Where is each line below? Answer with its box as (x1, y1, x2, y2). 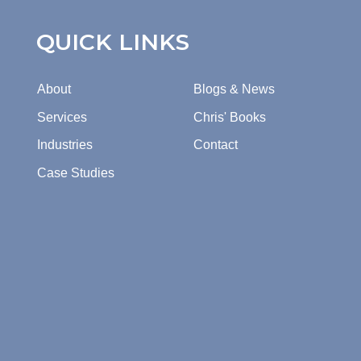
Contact (193, 138, 238, 152)
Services (37, 110, 87, 124)
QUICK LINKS (36, 28, 189, 56)
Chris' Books (193, 110, 266, 124)
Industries (37, 138, 93, 152)
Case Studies (37, 165, 114, 180)
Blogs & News (193, 82, 275, 97)
